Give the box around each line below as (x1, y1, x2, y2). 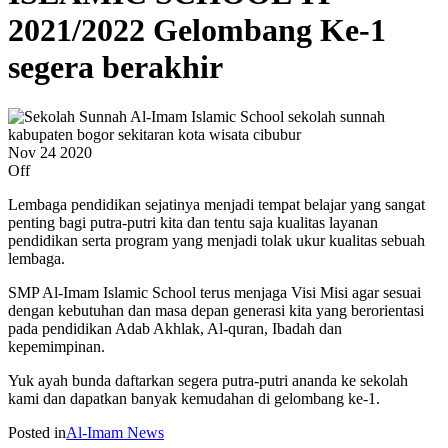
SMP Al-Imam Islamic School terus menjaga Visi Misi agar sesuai (8, 283, 421, 301)
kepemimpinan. (8, 337, 105, 355)
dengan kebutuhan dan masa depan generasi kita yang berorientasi (8, 301, 424, 319)
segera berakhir (8, 49, 223, 86)
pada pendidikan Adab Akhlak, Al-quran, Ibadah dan (8, 319, 342, 337)
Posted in (8, 423, 66, 441)
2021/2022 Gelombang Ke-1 (8, 12, 386, 49)
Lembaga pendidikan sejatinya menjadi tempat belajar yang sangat (8, 195, 425, 213)
